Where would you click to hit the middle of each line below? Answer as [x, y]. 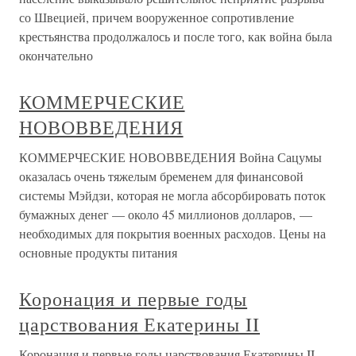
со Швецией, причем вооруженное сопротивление [157, 17]
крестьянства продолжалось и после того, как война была [176, 37]
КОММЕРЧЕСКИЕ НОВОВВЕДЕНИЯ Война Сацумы [170, 157]
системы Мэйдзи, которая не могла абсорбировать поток [172, 195]
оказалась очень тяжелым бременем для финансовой [161, 176]
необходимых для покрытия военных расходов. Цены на [172, 234]
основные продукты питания [98, 253]
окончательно [56, 56]
